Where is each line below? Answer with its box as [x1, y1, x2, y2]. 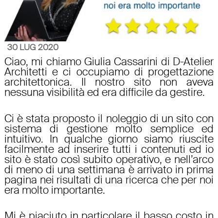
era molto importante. [4, 183, 105, 197]
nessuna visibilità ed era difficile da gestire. [4, 86, 205, 100]
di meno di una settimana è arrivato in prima [4, 163, 214, 177]
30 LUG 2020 [7, 42, 58, 53]
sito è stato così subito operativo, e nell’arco [4, 152, 214, 166]
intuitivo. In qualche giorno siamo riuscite [4, 132, 214, 146]
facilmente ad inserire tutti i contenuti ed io [4, 142, 214, 156]
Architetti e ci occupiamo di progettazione [4, 65, 214, 79]
